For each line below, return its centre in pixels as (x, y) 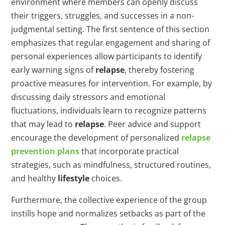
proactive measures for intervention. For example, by (112, 84)
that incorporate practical (129, 151)
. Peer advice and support (153, 124)
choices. (106, 179)
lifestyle (74, 179)
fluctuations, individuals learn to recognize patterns (109, 111)
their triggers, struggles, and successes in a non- (103, 16)
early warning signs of (53, 70)
